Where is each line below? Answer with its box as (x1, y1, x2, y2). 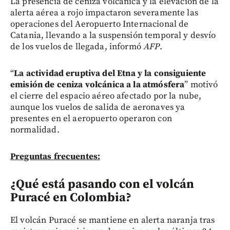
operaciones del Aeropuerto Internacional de (10, 18, 189, 30)
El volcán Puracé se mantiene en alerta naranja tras (10, 215, 215, 226)
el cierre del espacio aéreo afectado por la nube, (10, 90, 202, 102)
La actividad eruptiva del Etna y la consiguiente (14, 68, 206, 80)
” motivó (184, 79, 218, 91)
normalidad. (10, 124, 60, 136)
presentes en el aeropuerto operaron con (10, 113, 172, 125)
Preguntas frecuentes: (10, 151, 101, 163)
